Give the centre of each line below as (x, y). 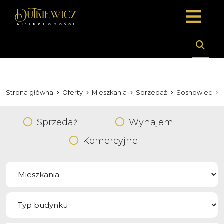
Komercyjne (110, 141)
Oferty (73, 93)
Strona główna (30, 93)
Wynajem (151, 122)
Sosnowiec (194, 93)
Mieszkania (109, 93)
